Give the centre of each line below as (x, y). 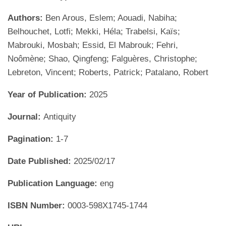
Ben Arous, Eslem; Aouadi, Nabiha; (111, 18)
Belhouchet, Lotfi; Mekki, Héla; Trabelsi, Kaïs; (94, 32)
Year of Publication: (48, 95)
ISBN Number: (38, 206)
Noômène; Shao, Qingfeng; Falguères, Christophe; (102, 59)
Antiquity (60, 117)
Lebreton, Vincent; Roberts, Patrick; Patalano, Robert (108, 72)
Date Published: (41, 161)
